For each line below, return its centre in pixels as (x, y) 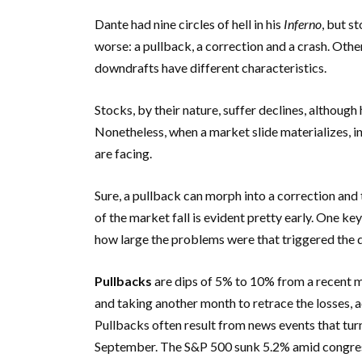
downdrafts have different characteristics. (210, 67)
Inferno (303, 23)
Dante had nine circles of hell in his (189, 23)
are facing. (123, 153)
